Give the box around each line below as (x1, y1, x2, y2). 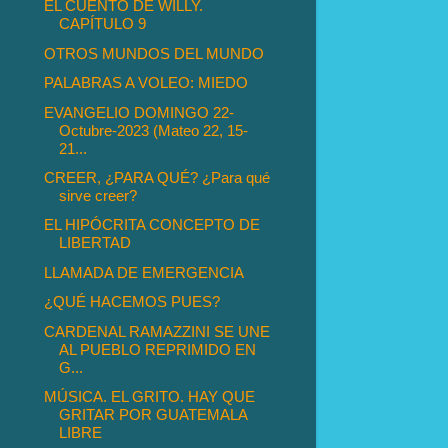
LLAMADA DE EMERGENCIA (44, 263, 245, 281)
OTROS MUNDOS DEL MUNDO (44, 44, 265, 62)
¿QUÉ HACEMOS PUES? (44, 293, 221, 311)
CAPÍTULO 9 (59, 15, 147, 33)
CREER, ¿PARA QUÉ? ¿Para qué (44, 169, 271, 187)
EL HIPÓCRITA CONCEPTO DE (44, 216, 261, 234)
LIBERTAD (59, 234, 132, 252)
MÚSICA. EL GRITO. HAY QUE (44, 388, 256, 406)
